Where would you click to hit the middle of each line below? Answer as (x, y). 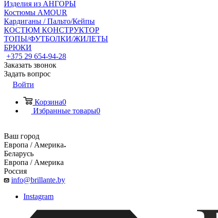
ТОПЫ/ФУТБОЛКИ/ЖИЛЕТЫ (56, 39)
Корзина (48, 102)
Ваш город (22, 136)
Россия (15, 171)
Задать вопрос (27, 74)
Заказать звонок (30, 65)
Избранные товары (65, 111)
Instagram (38, 196)
